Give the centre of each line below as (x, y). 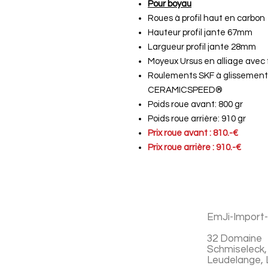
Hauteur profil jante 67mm (200, 33)
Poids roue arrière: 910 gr (197, 119)
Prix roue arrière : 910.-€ (194, 147)
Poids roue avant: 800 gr (195, 104)
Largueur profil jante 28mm (202, 47)
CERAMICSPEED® (185, 90)
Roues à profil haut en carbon (206, 18)
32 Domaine (234, 239)
